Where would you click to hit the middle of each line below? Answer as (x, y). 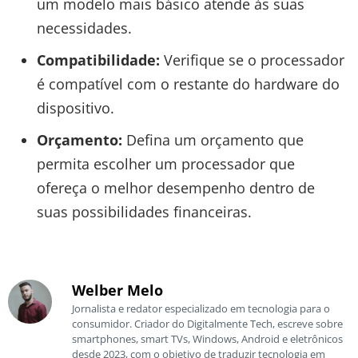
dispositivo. (75, 107)
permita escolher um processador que (165, 163)
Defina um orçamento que (213, 139)
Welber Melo (117, 290)
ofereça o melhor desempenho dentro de (175, 187)
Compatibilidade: (98, 60)
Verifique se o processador (252, 60)
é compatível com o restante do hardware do (188, 84)
